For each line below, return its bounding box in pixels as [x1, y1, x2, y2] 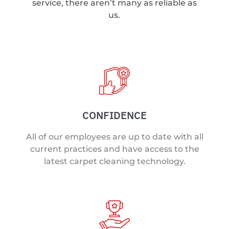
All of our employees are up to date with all [26, 131, 203, 142]
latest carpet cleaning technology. [43, 156, 186, 166]
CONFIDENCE [82, 108, 147, 122]
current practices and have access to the [30, 144, 199, 154]
